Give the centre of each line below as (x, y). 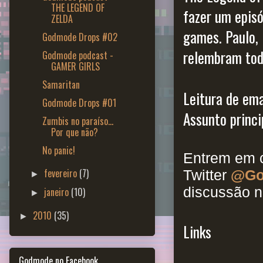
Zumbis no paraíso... (77, 121)
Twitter (207, 175)
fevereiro (62, 173)
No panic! (58, 150)
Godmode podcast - (77, 55)
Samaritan (61, 84)
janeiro (58, 192)
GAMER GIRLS (75, 66)
